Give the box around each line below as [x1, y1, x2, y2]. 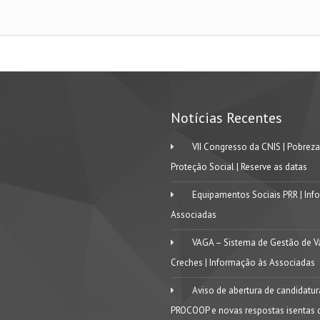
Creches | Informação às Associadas [171, 256, 315, 269]
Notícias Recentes [171, 109, 282, 127]
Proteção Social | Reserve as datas [171, 161, 307, 173]
